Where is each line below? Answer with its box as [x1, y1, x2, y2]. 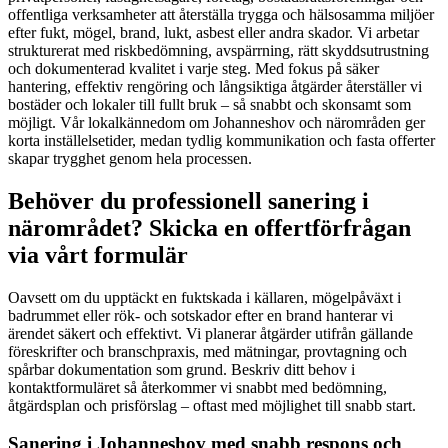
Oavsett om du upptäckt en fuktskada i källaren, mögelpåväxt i [8, 288, 401, 306]
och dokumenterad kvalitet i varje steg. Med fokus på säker [8, 59, 379, 77]
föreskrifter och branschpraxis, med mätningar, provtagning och [8, 342, 407, 360]
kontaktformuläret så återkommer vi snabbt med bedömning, [8, 378, 387, 396]
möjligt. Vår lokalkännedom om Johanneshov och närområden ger [8, 113, 425, 131]
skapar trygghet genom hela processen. [8, 149, 252, 167]
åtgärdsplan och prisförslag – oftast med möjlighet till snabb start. [8, 396, 416, 414]
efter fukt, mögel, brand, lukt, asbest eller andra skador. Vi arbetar [8, 23, 419, 41]
